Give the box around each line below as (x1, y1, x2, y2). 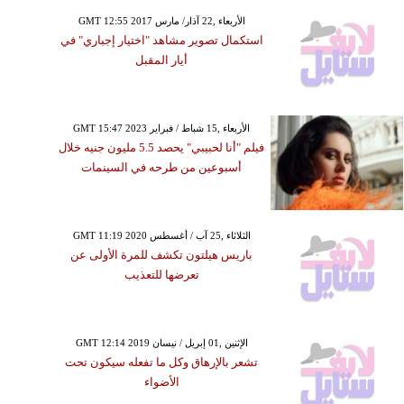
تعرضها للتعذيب (124, 268, 199, 282)
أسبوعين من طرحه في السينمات (81, 161, 243, 175)
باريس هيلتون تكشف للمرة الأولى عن (70, 248, 253, 262)
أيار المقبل (135, 53, 188, 68)
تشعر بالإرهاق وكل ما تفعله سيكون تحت (65, 355, 259, 370)
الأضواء (143, 375, 179, 390)
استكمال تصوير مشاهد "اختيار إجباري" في (60, 33, 263, 48)
